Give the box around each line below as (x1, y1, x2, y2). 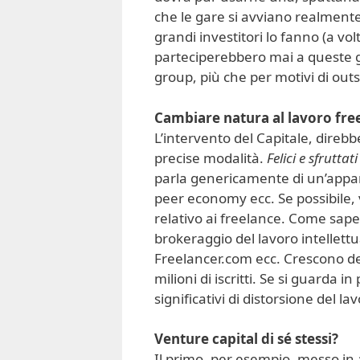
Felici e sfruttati (267, 148, 358, 167)
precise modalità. (154, 148, 267, 167)
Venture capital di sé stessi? (154, 329, 338, 349)
